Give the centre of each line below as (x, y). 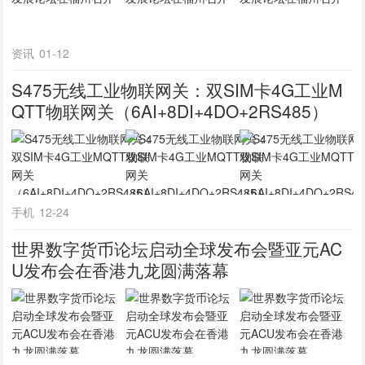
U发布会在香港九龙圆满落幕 (121, 270)
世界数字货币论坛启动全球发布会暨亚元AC (177, 248)
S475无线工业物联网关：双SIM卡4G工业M (178, 90)
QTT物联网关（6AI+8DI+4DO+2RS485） (170, 111)
